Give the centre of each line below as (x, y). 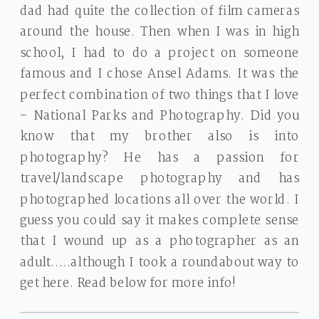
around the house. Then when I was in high (160, 32)
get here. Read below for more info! (130, 283)
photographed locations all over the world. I (160, 200)
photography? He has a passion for (160, 158)
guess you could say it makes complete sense (160, 221)
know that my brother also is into (160, 137)
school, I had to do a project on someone (160, 53)
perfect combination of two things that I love (160, 95)
